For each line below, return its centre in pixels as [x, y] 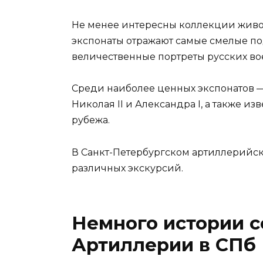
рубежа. [91, 120]
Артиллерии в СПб [164, 245]
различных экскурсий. [127, 168]
